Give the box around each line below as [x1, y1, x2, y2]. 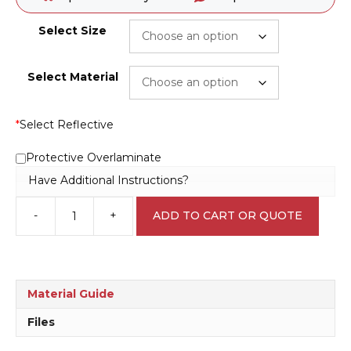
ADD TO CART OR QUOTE [153, 208, 302, 223]
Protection [132, 232, 190, 247]
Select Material [27, 69, 118, 84]
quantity [132, 331, 177, 346]
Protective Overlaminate [26, 150, 161, 165]
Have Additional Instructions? [28, 173, 189, 188]
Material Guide [27, 286, 114, 301]
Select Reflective [20, 117, 114, 132]
